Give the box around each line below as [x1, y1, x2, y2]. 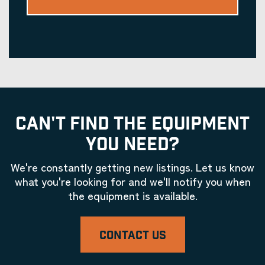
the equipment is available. [67, 186, 198, 203]
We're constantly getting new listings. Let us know [11, 158, 254, 174]
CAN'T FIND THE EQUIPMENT [15, 112, 250, 135]
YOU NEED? [86, 132, 179, 156]
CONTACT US [99, 228, 166, 243]
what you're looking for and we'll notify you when [14, 172, 251, 189]
